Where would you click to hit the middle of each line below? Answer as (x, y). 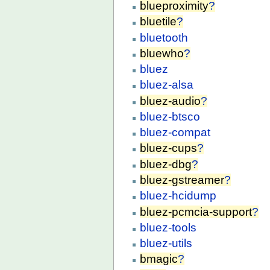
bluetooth (164, 37)
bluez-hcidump (178, 196)
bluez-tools (168, 227)
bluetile (159, 22)
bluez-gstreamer (182, 180)
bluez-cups (169, 148)
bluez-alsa (167, 85)
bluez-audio (171, 101)
